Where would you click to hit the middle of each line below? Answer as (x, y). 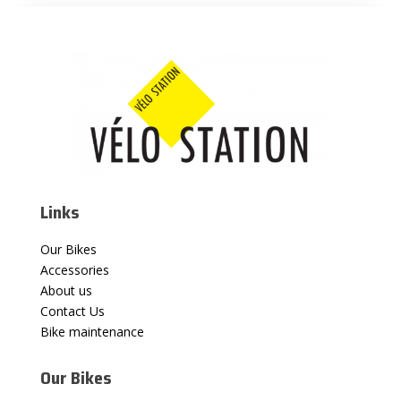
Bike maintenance (92, 331)
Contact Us (72, 311)
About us (66, 290)
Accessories (74, 269)
